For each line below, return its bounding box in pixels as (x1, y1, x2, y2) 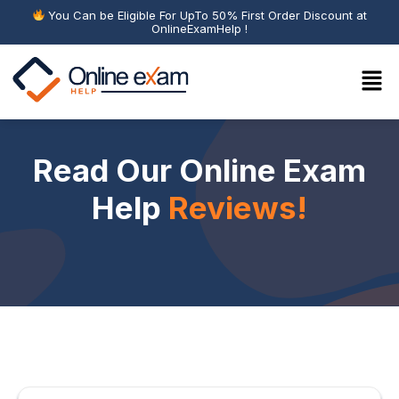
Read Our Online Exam (33, 151, 366, 189)
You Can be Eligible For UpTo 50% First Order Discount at (45, 8, 368, 22)
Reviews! (168, 189, 307, 226)
